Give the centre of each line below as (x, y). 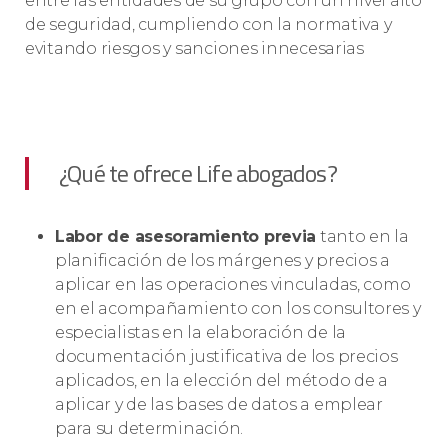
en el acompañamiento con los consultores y (238, 309)
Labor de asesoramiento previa (186, 237)
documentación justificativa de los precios (226, 357)
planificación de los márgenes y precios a (222, 261)
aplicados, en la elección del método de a (221, 381)
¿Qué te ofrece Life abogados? (198, 173)
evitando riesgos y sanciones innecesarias (194, 49)
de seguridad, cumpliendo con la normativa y (208, 25)
